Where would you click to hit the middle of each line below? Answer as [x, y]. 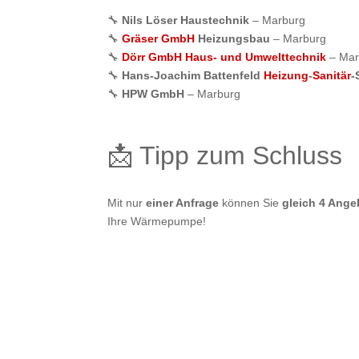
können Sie [251, 203]
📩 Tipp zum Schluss [225, 156]
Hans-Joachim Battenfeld [193, 75]
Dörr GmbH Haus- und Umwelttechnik [224, 56]
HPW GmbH [153, 93]
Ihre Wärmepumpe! [157, 222]
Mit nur [127, 203]
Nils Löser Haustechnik [186, 20]
